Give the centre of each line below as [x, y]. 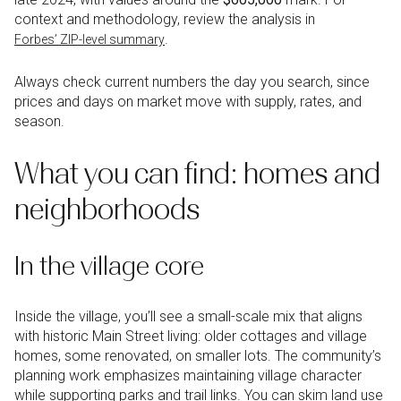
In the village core [109, 267]
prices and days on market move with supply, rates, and [188, 102]
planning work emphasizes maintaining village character [188, 376]
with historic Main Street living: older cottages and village [191, 337]
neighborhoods [107, 209]
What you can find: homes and [197, 173]
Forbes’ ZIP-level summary [90, 39]
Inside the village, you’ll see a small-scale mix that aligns [188, 317]
